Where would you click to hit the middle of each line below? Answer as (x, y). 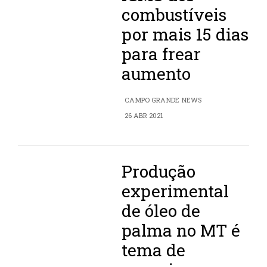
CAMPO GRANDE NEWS (163, 100)
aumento (156, 74)
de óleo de (161, 211)
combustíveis (174, 15)
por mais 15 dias (185, 35)
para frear (162, 54)
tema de (154, 250)
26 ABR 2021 (144, 116)
